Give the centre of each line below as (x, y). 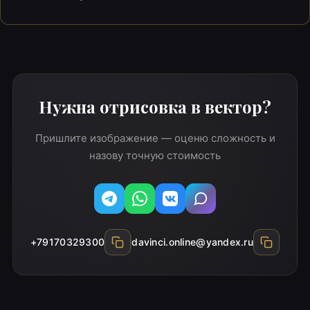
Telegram (132, 206)
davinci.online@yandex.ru (193, 241)
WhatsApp (165, 206)
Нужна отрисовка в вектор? (155, 106)
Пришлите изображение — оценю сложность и (155, 138)
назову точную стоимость (155, 155)
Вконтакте (197, 206)
